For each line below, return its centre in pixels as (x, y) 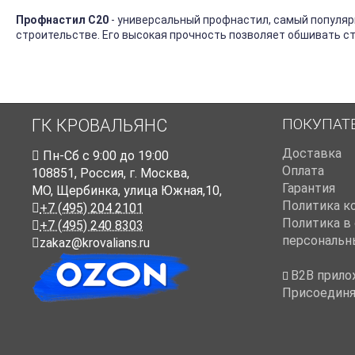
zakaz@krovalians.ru (95, 243)
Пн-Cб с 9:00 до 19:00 (104, 156)
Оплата (303, 171)
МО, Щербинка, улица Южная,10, (127, 191)
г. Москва (158, 174)
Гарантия (309, 189)
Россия (102, 174)
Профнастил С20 (62, 20)
